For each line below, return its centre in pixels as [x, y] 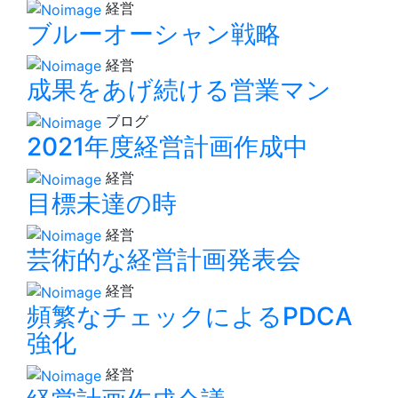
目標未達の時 [102, 203]
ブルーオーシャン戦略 [154, 33]
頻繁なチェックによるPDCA [190, 317]
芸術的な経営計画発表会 [164, 260]
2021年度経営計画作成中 [167, 147]
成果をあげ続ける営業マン [179, 90]
